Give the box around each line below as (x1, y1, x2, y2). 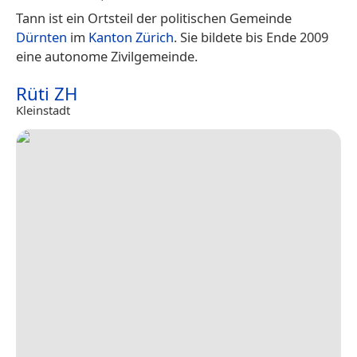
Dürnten (16, 27, 67, 46)
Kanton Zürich (88, 27, 174, 46)
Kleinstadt (16, 101, 70, 118)
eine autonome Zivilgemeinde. (16, 46, 198, 65)
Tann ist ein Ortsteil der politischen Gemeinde (16, 8, 292, 27)
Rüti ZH (16, 80, 77, 106)
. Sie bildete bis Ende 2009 (174, 27, 328, 46)
